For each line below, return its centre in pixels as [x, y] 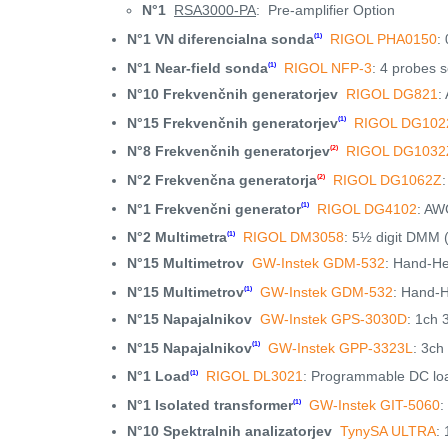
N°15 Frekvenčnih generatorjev [232, 122]
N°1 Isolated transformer [210, 404]
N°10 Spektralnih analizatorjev [229, 430]
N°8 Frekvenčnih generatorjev [228, 150]
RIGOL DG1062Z [387, 179]
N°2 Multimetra [177, 236]
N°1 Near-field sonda [197, 67]
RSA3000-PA [215, 10]
